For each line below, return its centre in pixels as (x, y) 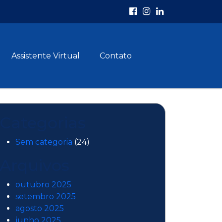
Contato (116, 55)
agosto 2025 (40, 208)
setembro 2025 (46, 196)
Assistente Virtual (46, 55)
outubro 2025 (43, 185)
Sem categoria (44, 142)
